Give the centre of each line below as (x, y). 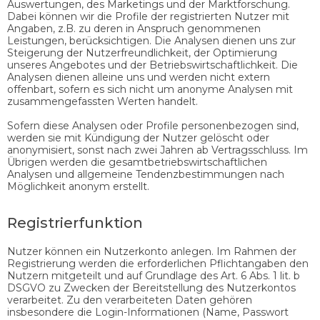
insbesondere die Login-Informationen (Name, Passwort (148, 312)
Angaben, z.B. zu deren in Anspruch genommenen (134, 28)
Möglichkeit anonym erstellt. (78, 186)
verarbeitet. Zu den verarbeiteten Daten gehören (130, 300)
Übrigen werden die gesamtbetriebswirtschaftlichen (137, 162)
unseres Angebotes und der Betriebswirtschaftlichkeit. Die (152, 65)
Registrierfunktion (75, 222)
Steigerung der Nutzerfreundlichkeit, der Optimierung (142, 52)
